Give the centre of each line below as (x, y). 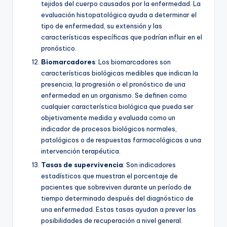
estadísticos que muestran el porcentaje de (109, 176)
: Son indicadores (149, 165)
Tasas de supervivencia (82, 165)
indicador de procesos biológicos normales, (109, 129)
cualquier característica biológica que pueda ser (117, 107)
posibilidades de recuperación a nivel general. (112, 221)
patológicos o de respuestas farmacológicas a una (121, 140)
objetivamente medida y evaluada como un (108, 118)
